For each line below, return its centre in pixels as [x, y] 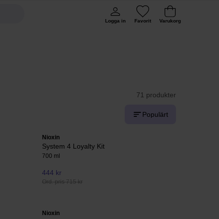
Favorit [143, 21]
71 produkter [156, 95]
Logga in [115, 21]
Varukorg [170, 21]
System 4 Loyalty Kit [73, 146]
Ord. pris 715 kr [62, 182]
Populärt [155, 114]
